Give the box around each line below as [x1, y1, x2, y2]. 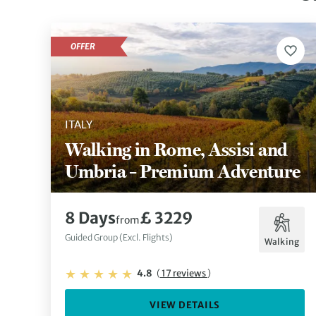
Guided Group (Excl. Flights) [65, 232, 173, 243]
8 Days [65, 208, 116, 229]
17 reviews [160, 267, 207, 280]
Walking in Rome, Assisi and [65, 138, 288, 161]
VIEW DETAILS [150, 298, 220, 311]
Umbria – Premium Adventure [65, 160, 300, 183]
